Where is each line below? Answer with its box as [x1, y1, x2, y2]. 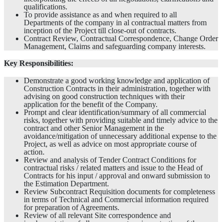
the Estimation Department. [24, 179, 109, 188]
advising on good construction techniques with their [24, 92, 185, 101]
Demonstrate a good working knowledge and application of [24, 76, 210, 85]
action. [24, 147, 45, 156]
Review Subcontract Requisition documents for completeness [24, 187, 215, 196]
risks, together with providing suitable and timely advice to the [24, 115, 218, 124]
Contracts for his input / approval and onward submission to [24, 171, 210, 180]
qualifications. [24, 2, 67, 11]
